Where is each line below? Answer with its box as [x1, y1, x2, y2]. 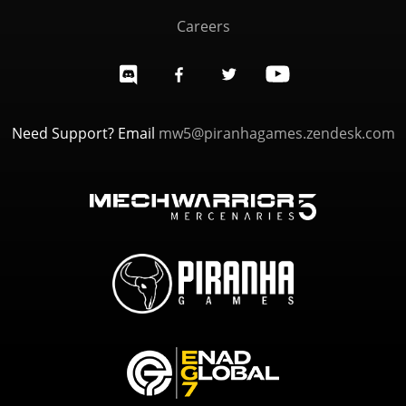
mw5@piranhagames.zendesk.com [158, 123, 395, 143]
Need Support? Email [11, 123, 159, 143]
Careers [176, 16, 230, 36]
